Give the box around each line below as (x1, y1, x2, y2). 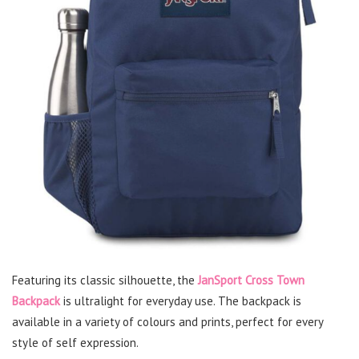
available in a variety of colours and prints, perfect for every (12, 314, 323, 330)
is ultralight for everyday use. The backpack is (60, 293, 301, 309)
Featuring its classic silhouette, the (12, 272, 195, 288)
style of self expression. (12, 335, 139, 351)
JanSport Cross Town (195, 272, 305, 288)
